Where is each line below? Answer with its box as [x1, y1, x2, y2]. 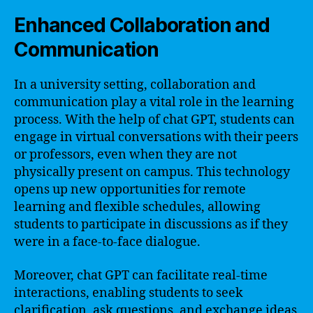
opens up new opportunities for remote [14, 182, 246, 198]
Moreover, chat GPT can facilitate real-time [14, 267, 268, 284]
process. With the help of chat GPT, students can [14, 112, 295, 128]
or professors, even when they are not [14, 147, 237, 163]
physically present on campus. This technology [14, 164, 290, 180]
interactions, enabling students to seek [14, 284, 243, 301]
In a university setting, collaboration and [14, 77, 256, 93]
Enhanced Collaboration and [14, 13, 270, 37]
